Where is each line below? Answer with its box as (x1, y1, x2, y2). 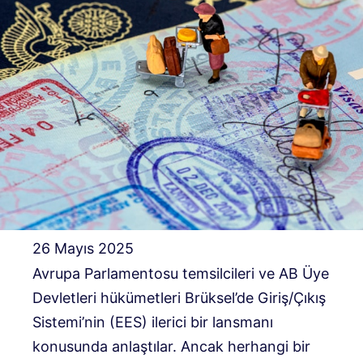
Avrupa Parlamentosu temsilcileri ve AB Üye (32, 265, 329, 283)
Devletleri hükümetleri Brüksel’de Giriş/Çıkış (32, 289, 326, 307)
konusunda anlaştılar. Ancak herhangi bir (32, 338, 310, 356)
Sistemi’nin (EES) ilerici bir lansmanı (32, 314, 273, 331)
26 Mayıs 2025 (32, 239, 134, 257)
